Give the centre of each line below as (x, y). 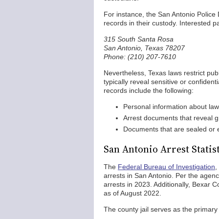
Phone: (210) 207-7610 (140, 57)
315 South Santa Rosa (139, 39)
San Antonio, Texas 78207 (144, 48)
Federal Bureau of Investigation (166, 167)
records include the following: (149, 90)
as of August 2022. (132, 193)
